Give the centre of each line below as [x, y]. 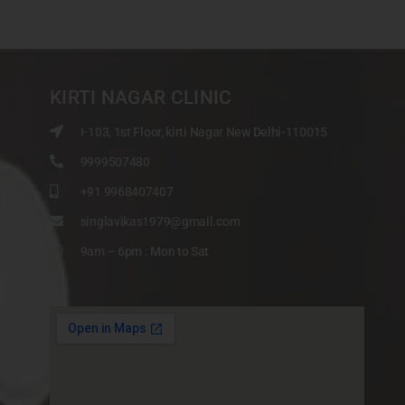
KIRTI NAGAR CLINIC [141, 97]
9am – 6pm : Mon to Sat [145, 251]
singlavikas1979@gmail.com [160, 221]
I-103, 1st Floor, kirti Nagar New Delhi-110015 [203, 132]
